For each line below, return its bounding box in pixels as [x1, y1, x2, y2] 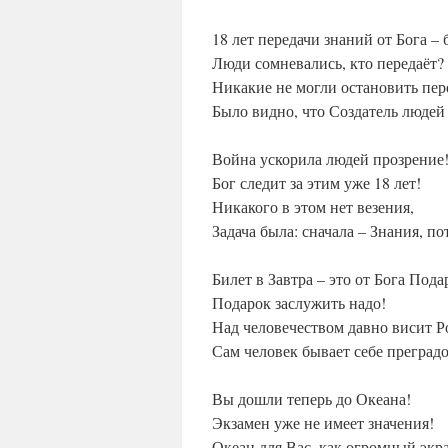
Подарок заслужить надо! [212, 292, 386, 314]
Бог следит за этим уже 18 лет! [212, 172, 421, 194]
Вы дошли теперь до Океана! [212, 388, 411, 410]
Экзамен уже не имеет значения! [212, 412, 434, 434]
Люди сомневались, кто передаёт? [212, 52, 444, 74]
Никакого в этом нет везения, [212, 196, 414, 218]
